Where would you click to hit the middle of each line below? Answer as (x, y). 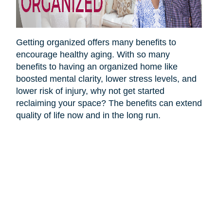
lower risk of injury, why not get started (90, 91)
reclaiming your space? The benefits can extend (109, 103)
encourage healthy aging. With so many (93, 54)
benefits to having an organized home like (97, 66)
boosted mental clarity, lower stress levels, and (106, 79)
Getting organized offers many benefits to (96, 42)
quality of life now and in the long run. (88, 115)
